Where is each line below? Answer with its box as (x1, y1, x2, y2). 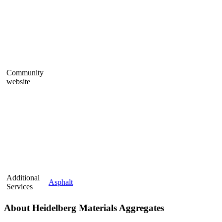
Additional (6, 173, 40, 182)
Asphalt (49, 177, 73, 186)
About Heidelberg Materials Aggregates (4, 203, 164, 214)
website (6, 77, 30, 86)
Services (6, 182, 33, 191)
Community (6, 68, 44, 77)
